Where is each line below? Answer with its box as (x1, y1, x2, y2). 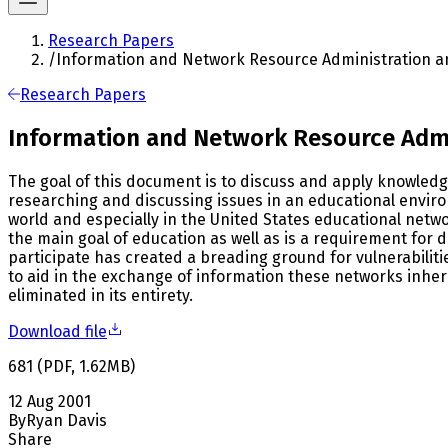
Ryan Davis (26, 410, 107, 430)
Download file (8, 321, 107, 341)
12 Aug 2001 (8, 391, 91, 411)
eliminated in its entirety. (8, 285, 193, 305)
